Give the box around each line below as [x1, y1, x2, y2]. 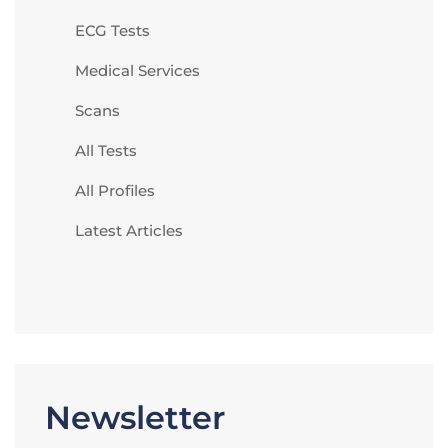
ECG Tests [75, 21, 150, 41]
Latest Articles [75, 221, 183, 241]
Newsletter [45, 398, 225, 438]
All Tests [75, 141, 137, 161]
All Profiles [75, 181, 155, 201]
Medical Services [75, 61, 200, 81]
